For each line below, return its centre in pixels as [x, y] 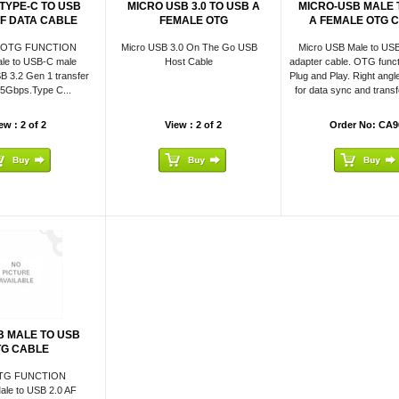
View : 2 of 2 [193, 125]
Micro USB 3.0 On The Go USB [189, 47]
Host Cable [189, 61]
